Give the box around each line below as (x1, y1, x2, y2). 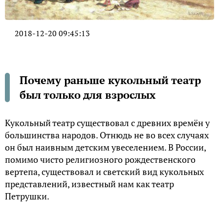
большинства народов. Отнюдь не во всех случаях (5, 129, 209, 141)
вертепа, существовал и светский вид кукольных (5, 166, 204, 178)
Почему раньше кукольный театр (20, 73, 201, 88)
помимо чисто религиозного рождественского (5, 153, 196, 166)
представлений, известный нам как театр (5, 178, 174, 190)
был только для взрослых (20, 88, 155, 102)
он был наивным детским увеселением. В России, (5, 141, 206, 153)
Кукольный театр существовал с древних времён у (5, 117, 210, 129)
